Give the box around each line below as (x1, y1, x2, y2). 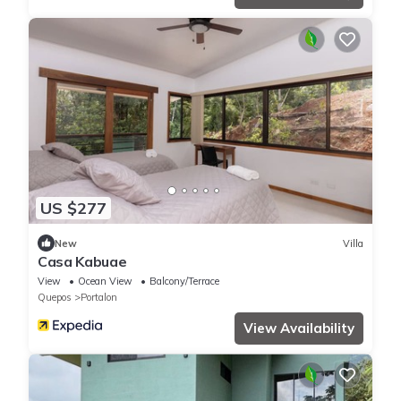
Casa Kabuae (38, 252, 127, 271)
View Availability (243, 320, 354, 337)
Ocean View (78, 275, 132, 288)
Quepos (38, 291, 72, 304)
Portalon (81, 291, 117, 304)
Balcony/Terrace (149, 275, 219, 288)
